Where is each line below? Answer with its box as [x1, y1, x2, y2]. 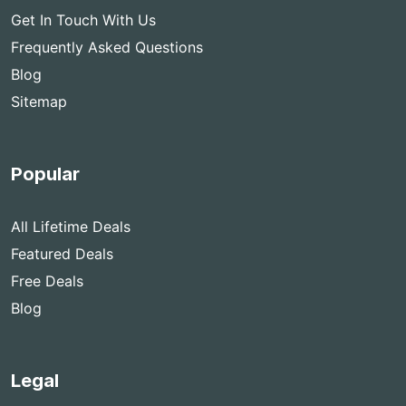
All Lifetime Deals [11, 217, 130, 237]
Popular [11, 163, 80, 186]
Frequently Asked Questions [11, 38, 203, 57]
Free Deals [11, 272, 83, 291]
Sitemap [11, 92, 67, 111]
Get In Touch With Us [11, 11, 156, 30]
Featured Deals [11, 245, 113, 264]
